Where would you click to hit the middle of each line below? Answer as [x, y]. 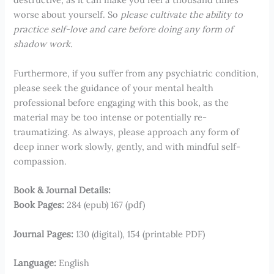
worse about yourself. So [67, 15]
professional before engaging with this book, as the [121, 102]
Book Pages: [39, 205]
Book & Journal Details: [62, 190]
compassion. [40, 161]
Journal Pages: [44, 234]
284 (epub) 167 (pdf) [105, 205]
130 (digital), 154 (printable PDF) [139, 234]
